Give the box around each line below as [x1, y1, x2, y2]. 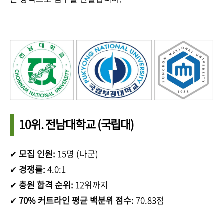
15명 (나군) [55, 147, 98, 160]
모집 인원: [19, 147, 55, 160]
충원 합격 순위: [19, 178, 73, 191]
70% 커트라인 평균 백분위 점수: [19, 193, 134, 206]
